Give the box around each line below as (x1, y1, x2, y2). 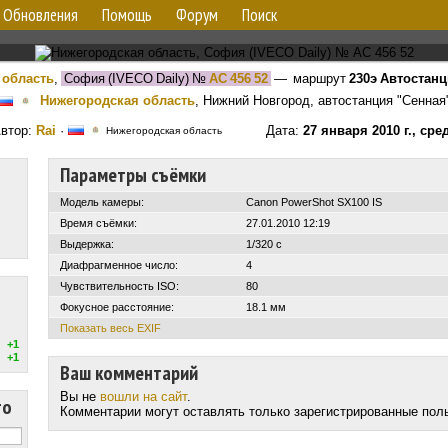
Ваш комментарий (60, 360, 198, 386)
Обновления (3, 4, 78, 26)
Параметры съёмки (60, 162, 206, 188)
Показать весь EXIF (60, 322, 161, 334)
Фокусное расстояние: (60, 301, 174, 313)
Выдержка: (60, 238, 114, 250)
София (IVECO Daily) (61, 71, 189, 86)
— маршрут (271, 71, 349, 86)
